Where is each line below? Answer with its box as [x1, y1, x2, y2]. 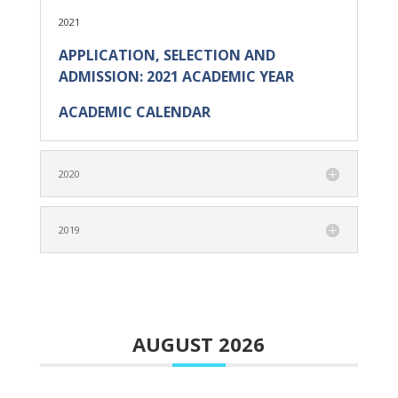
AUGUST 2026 [132, 330, 266, 357]
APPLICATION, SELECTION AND [58, 45, 275, 65]
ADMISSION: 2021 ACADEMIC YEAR [58, 67, 294, 86]
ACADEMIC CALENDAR [58, 102, 211, 122]
